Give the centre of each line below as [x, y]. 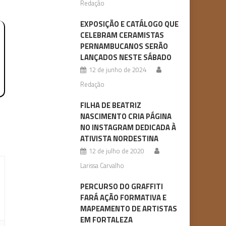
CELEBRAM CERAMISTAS [122, 35]
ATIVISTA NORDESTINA [119, 139]
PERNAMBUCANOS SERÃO [124, 46]
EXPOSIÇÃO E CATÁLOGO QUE [129, 24]
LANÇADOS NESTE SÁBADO [126, 58]
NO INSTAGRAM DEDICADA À [128, 128]
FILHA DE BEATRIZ [110, 105]
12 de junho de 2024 [117, 70]
